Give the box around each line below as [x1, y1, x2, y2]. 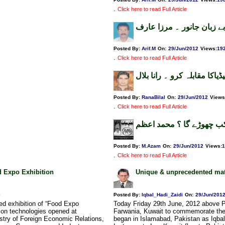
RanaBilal [142, 94, 165, 100]
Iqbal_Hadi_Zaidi [142, 192, 183, 198]
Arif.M [142, 46, 156, 52]
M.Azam [142, 143, 161, 149]
